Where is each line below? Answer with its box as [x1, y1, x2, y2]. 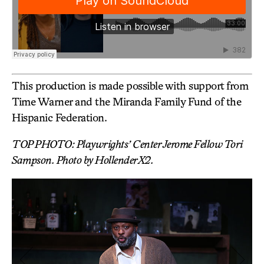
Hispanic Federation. [12, 110, 107, 124]
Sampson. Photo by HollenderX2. [12, 153, 153, 166]
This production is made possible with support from [12, 78, 248, 92]
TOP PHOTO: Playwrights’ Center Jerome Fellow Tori [12, 137, 243, 150]
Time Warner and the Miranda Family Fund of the [12, 94, 241, 108]
